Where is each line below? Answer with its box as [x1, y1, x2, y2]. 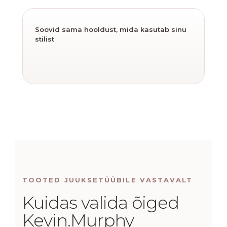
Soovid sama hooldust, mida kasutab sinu [35, 25, 186, 33]
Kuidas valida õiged [22, 192, 179, 213]
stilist [35, 34, 54, 43]
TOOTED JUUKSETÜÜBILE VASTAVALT [22, 175, 193, 184]
